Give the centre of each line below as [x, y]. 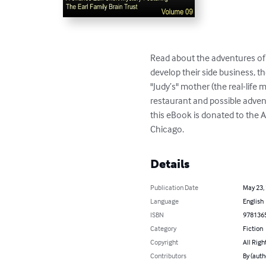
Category [164, 229]
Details [170, 164]
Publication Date [175, 188]
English [253, 201]
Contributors [169, 256]
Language [165, 201]
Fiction [253, 229]
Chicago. [167, 129]
